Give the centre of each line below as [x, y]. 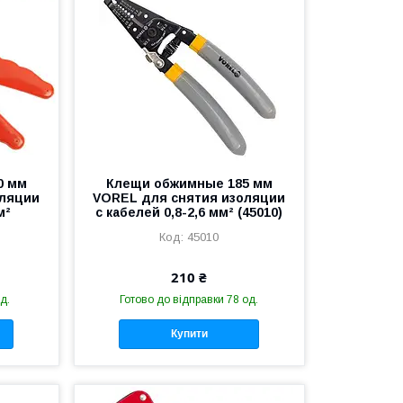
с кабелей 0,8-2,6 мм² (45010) [189, 212]
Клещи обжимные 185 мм [189, 184]
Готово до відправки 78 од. [189, 300]
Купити [189, 334]
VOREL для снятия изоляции [189, 198]
